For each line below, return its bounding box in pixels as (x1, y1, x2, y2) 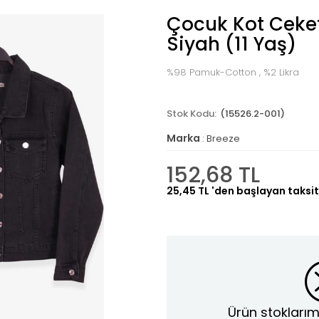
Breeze (206, 132, 240, 145)
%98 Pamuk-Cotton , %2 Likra (167, 66, 299, 79)
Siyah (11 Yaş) (167, 31, 296, 57)
